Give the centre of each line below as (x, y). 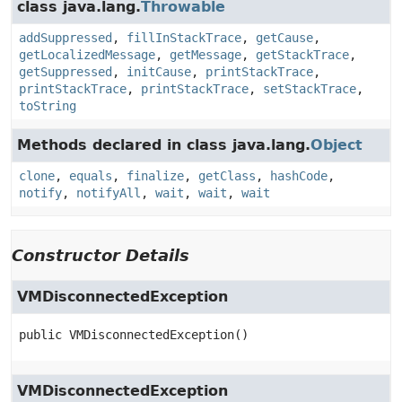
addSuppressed (66, 38)
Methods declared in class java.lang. (164, 145)
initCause (159, 72)
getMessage (205, 55)
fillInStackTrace (184, 38)
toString (48, 106)
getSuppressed (66, 72)
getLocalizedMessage (87, 55)
